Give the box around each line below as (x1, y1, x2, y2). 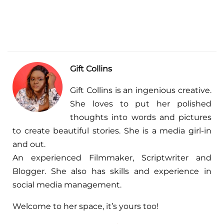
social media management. (12, 179, 121, 189)
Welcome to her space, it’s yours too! (12, 201, 158, 211)
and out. (12, 139, 45, 149)
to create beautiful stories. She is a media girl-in (12, 125, 211, 135)
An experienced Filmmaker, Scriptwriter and (12, 152, 211, 162)
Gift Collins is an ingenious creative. (70, 85, 211, 95)
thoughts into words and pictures (70, 112, 211, 122)
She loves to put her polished (70, 98, 211, 108)
